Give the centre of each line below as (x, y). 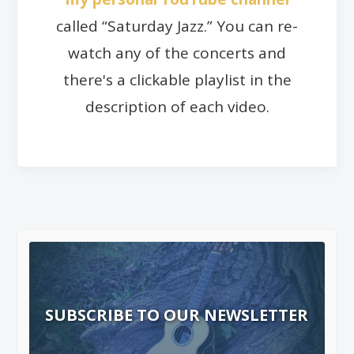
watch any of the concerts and (177, 53)
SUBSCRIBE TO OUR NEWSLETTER (177, 314)
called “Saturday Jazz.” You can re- (177, 26)
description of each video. (177, 106)
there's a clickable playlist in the (177, 79)
